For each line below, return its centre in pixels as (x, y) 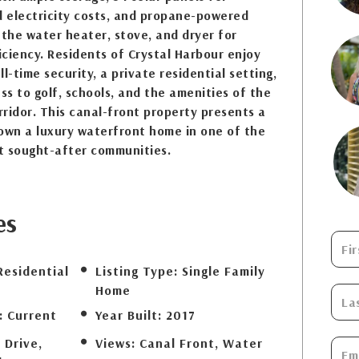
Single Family (224, 271)
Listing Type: (137, 271)
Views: (116, 343)
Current (32, 315)
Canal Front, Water (202, 343)
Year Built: (129, 315)
